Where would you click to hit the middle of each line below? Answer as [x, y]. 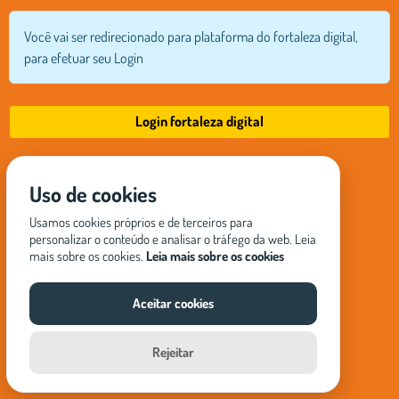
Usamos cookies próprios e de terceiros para [141, 222]
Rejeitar [173, 352]
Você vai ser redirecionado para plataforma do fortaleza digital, [191, 36]
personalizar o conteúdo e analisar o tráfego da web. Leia [173, 239]
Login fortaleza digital [199, 122]
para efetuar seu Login [84, 57]
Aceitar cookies [173, 303]
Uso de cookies [93, 194]
